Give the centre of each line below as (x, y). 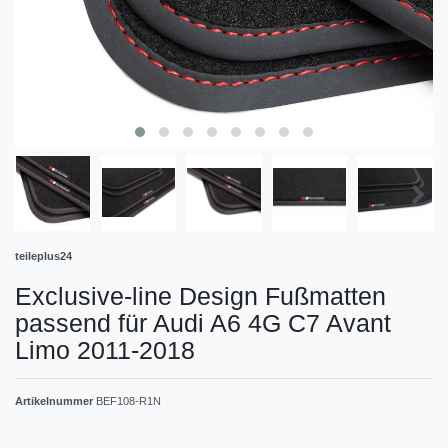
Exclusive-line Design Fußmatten (200, 295)
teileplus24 (43, 255)
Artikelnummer (55, 400)
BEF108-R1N (128, 400)
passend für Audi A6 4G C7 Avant (203, 322)
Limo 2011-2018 (105, 349)
